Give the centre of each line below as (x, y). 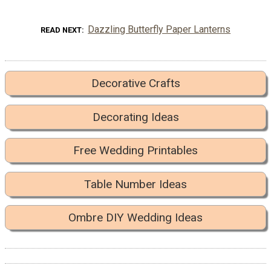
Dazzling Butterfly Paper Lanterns (159, 30)
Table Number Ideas (135, 184)
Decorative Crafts (135, 83)
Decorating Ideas (135, 117)
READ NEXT (61, 30)
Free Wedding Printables (135, 151)
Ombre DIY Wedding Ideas (135, 217)
